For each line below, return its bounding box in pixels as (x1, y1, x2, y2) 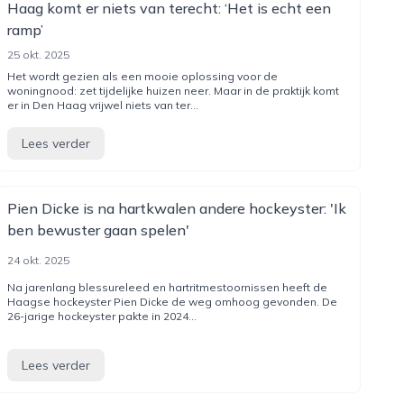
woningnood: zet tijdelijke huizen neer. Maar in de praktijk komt (6, 84, 339, 97)
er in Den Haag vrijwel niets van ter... (6, 98, 198, 112)
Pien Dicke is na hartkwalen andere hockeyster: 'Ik (6, 199, 346, 217)
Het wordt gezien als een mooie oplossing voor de (6, 69, 278, 83)
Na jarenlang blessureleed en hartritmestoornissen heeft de (6, 280, 327, 294)
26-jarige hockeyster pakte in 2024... (6, 309, 197, 323)
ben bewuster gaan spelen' (6, 221, 189, 239)
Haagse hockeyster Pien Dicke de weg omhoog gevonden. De (6, 295, 337, 308)
